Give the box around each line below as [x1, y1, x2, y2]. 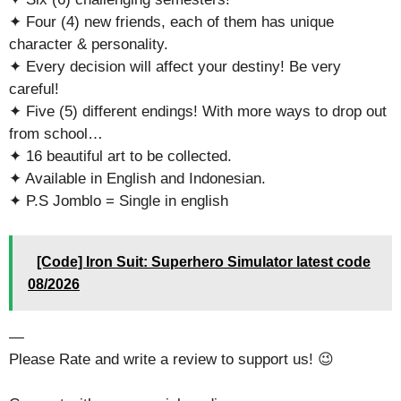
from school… [9, 125, 103, 142]
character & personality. [9, 36, 168, 53]
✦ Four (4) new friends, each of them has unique [9, 13, 334, 30]
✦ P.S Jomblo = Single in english [9, 192, 228, 209]
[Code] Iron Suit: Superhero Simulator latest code [37, 253, 371, 269]
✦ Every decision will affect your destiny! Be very [9, 58, 341, 75]
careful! [9, 81, 59, 98]
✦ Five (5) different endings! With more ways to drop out [9, 103, 387, 120]
